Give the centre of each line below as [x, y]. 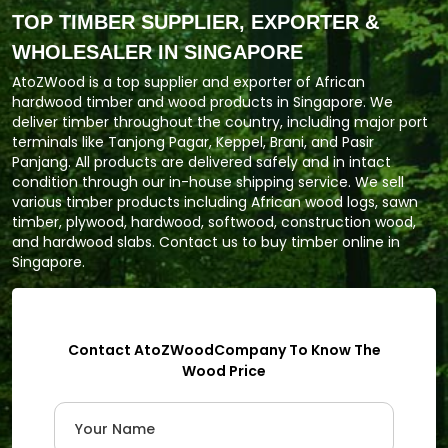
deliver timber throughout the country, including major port [220, 122]
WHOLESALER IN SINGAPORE [157, 52]
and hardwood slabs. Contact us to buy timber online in [206, 242]
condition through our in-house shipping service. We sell [208, 182]
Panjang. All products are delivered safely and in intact [201, 162]
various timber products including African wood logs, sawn [215, 202]
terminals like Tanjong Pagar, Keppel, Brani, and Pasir [193, 142]
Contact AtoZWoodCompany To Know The [224, 350]
